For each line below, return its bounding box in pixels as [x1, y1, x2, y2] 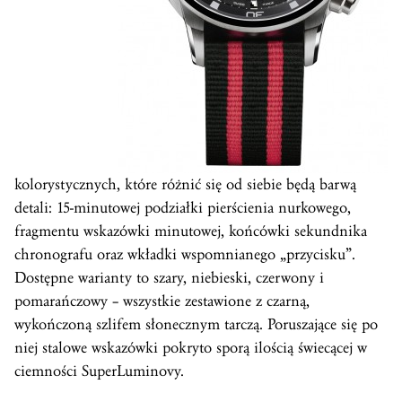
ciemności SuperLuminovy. [14, 362, 184, 381]
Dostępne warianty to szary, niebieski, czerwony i [14, 268, 324, 288]
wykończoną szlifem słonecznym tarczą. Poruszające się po [14, 315, 378, 335]
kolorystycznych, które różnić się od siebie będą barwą [14, 175, 356, 195]
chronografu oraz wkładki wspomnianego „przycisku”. [14, 245, 355, 265]
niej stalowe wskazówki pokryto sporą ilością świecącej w [14, 338, 367, 358]
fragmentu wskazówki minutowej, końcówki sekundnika [14, 222, 367, 241]
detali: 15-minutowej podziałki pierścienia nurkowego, [14, 198, 351, 218]
